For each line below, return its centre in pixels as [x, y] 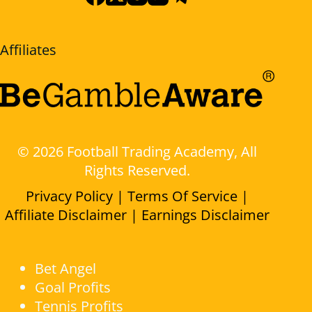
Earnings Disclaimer [206, 215]
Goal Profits [73, 288]
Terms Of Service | [188, 196]
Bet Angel [65, 269]
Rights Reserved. [138, 171]
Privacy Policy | [77, 196]
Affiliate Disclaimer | [73, 215]
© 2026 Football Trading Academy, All [138, 152]
